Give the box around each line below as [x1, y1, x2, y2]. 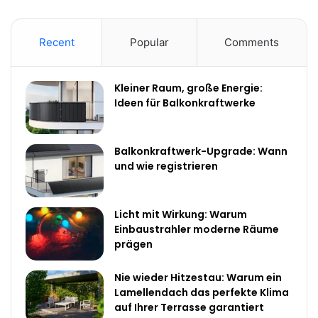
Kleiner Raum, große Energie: [114, 80, 263, 95]
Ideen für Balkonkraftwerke [114, 95, 256, 110]
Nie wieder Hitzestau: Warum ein [114, 270, 282, 285]
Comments [224, 35, 280, 49]
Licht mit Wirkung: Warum [114, 207, 247, 221]
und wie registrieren [114, 158, 218, 173]
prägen [114, 236, 153, 251]
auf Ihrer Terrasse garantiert [114, 300, 264, 314]
